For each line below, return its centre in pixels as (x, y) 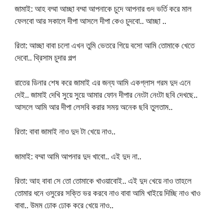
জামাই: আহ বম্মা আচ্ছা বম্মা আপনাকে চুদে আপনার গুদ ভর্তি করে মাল (103, 8)
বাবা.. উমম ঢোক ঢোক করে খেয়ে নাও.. (64, 205)
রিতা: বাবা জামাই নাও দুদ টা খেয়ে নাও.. (65, 131)
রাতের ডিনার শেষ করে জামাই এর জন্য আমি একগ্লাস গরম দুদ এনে (103, 82)
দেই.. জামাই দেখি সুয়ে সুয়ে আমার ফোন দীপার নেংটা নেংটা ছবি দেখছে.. (106, 94)
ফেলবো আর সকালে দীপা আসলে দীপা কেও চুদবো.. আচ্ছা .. (90, 21)
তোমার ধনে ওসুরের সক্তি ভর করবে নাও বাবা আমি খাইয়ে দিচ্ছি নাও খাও (108, 193)
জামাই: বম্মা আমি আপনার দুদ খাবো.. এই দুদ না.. (78, 156)
